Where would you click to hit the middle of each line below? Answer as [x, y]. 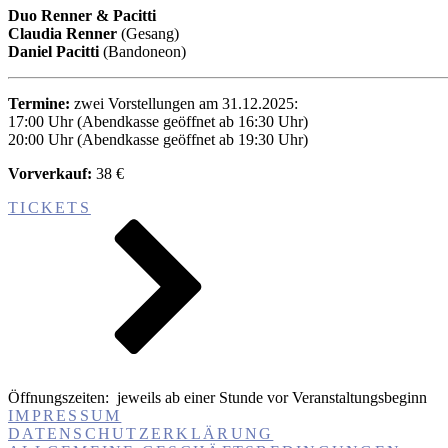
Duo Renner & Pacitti [82, 15]
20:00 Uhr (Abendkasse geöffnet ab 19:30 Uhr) [158, 139]
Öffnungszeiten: [58, 397]
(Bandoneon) [142, 51]
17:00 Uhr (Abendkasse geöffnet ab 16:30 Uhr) [158, 121]
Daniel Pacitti [53, 51]
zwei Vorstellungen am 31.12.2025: [184, 103]
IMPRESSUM [65, 415]
